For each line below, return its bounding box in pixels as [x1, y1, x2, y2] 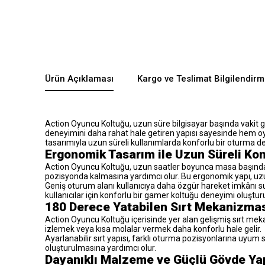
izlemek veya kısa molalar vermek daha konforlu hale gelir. [45, 224, 261, 234]
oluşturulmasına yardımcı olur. [45, 243, 156, 253]
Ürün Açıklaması [45, 73, 114, 84]
